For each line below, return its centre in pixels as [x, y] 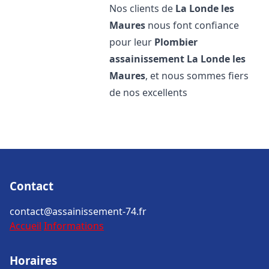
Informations [74, 226]
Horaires [33, 260]
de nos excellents [149, 92]
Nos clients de [143, 8]
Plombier [176, 42]
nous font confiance [192, 25]
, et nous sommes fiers [197, 76]
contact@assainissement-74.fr [78, 211]
